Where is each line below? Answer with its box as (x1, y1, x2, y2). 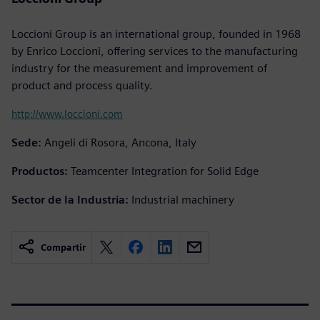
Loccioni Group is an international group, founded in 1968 (11, 26, 301, 41)
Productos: (11, 164, 68, 178)
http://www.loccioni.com (11, 107, 123, 120)
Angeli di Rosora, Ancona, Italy (44, 135, 196, 149)
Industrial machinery (131, 192, 234, 206)
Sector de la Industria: (11, 192, 129, 206)
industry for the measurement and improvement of (11, 61, 267, 75)
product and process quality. (11, 78, 153, 92)
